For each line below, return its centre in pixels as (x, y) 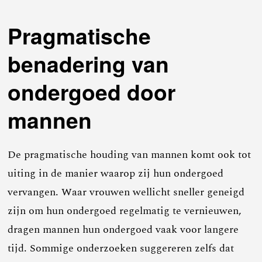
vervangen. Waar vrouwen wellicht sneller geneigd (126, 192)
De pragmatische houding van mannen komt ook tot (130, 154)
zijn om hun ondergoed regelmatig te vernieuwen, (125, 211)
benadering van (89, 63)
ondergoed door (92, 91)
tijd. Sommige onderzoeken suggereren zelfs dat (121, 248)
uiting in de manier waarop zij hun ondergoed (116, 173)
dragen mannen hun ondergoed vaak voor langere (123, 229)
